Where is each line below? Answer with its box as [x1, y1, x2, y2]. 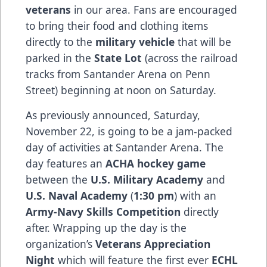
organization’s [26, 237, 95, 252]
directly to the [26, 35, 95, 49]
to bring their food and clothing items [26, 18, 208, 33]
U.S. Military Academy [91, 172, 203, 187]
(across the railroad [142, 51, 238, 66]
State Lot [94, 51, 142, 66]
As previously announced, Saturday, [26, 108, 200, 123]
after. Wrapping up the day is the [26, 221, 187, 235]
